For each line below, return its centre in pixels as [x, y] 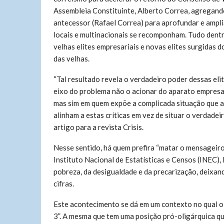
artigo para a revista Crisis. [98, 127]
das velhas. [71, 58]
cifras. [64, 183]
